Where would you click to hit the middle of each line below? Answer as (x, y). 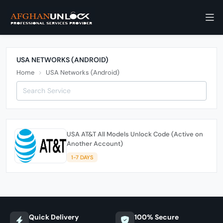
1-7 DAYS (82, 157)
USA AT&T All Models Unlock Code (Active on (135, 134)
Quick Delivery (54, 217)
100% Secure (157, 217)
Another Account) (95, 143)
